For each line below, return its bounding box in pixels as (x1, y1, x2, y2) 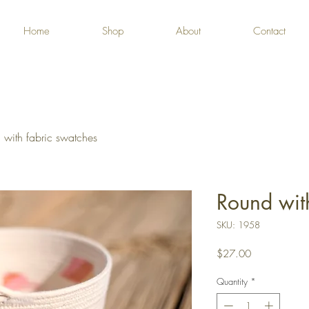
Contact (253, 24, 286, 38)
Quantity (217, 275, 248, 288)
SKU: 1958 (217, 219, 260, 231)
